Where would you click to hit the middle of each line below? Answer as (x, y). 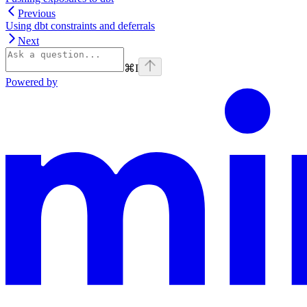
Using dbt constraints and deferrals (80, 26)
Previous (37, 14)
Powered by (32, 82)
